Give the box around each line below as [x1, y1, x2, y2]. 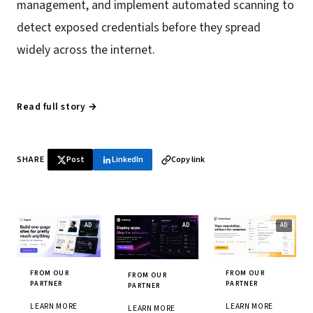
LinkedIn [112, 154, 144, 166]
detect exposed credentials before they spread [17, 18, 261, 36]
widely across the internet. [17, 41, 155, 59]
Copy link [170, 154, 205, 166]
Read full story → [17, 99, 98, 113]
